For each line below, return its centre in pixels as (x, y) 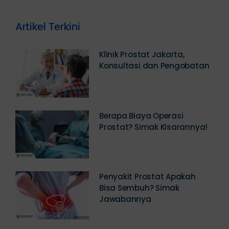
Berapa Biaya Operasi (141, 126)
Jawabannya (125, 210)
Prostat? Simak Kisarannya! (153, 138)
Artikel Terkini (48, 38)
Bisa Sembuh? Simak (139, 198)
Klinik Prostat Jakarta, (142, 65)
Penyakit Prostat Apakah (147, 187)
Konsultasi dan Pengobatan (154, 77)
